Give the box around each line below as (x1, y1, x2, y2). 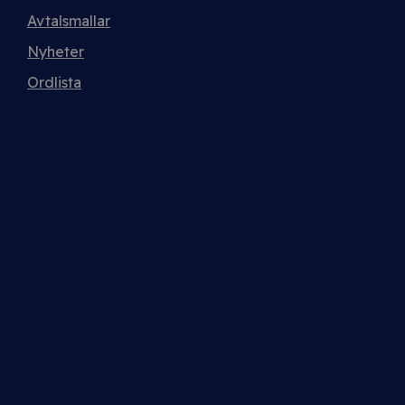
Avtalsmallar (27, 12, 110, 30)
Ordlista (27, 73, 81, 91)
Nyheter (27, 42, 84, 61)
